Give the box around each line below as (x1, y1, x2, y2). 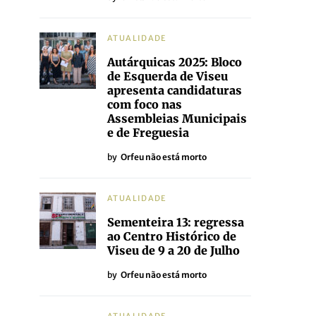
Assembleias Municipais (107, 111, 247, 126)
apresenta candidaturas (107, 83, 242, 97)
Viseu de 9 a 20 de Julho (107, 243, 240, 257)
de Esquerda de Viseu (107, 69, 228, 83)
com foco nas (107, 97, 182, 111)
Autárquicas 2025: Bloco (107, 55, 242, 69)
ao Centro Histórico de (107, 229, 236, 243)
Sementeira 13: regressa (107, 215, 244, 229)
